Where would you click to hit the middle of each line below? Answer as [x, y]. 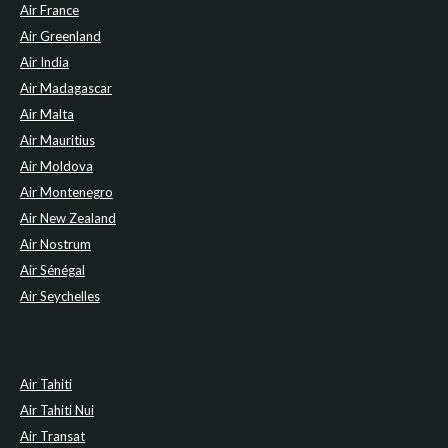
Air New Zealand [68, 218]
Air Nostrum [55, 244]
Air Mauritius [57, 140]
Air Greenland [60, 36]
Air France [49, 10]
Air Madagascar [66, 88]
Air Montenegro [66, 192]
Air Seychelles [60, 296]
